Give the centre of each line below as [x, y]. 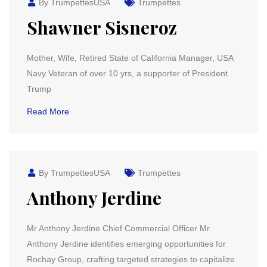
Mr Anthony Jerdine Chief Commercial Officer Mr [118, 228]
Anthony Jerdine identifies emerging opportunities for [126, 244]
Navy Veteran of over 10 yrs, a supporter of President [127, 73]
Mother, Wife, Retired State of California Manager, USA [130, 58]
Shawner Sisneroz [102, 27]
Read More [48, 111]
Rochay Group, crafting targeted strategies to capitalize [131, 259]
